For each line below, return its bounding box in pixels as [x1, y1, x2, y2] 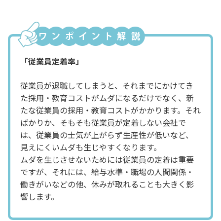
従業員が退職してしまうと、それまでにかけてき [20, 79, 193, 91]
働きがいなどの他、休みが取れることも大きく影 [20, 178, 194, 190]
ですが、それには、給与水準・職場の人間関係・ [20, 165, 194, 178]
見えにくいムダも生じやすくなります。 [20, 141, 161, 153]
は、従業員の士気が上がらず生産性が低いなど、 [20, 128, 193, 141]
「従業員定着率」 [20, 55, 83, 67]
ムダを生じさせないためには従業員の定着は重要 [20, 153, 194, 165]
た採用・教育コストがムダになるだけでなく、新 [20, 91, 194, 104]
